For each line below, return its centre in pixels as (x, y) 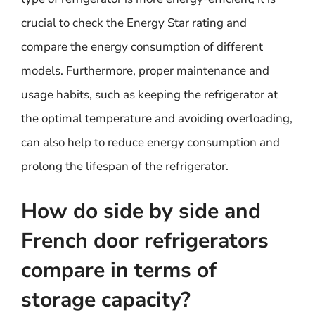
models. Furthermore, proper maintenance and (145, 71)
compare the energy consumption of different (142, 47)
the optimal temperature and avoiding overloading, (157, 118)
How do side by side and (141, 211)
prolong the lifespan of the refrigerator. (125, 166)
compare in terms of (119, 270)
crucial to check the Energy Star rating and (134, 23)
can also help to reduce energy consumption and (150, 142)
